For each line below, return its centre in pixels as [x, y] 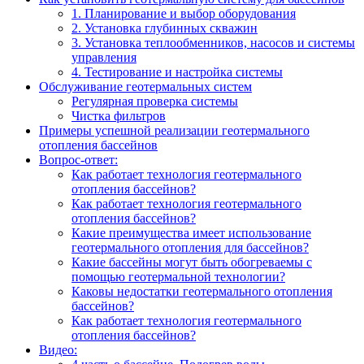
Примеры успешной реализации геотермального [174, 130]
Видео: [58, 349]
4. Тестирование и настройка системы [177, 71]
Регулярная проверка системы [155, 101]
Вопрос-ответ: [78, 159]
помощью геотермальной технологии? [178, 276]
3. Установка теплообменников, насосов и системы [213, 42]
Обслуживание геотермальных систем [145, 86]
